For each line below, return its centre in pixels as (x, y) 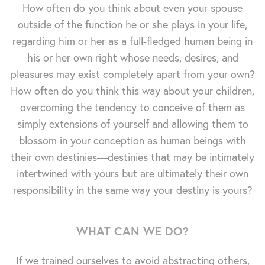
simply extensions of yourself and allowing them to (132, 124)
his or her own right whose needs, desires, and (132, 57)
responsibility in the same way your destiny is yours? (132, 190)
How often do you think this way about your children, (132, 91)
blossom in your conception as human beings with (132, 140)
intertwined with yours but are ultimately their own (132, 173)
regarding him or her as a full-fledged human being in (132, 41)
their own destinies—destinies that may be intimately (132, 157)
